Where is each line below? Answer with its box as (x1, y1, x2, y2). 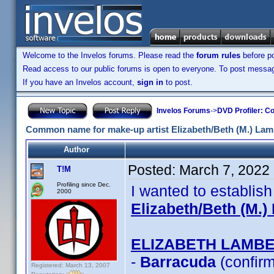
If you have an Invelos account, (23, 78, 137, 87)
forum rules (196, 51, 240, 60)
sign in (137, 78, 163, 87)
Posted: (128, 162, 179, 178)
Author (64, 145, 89, 154)
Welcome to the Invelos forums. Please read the (23, 51, 196, 60)
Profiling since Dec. (57, 181, 111, 188)
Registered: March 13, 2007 (31, 262, 110, 268)
